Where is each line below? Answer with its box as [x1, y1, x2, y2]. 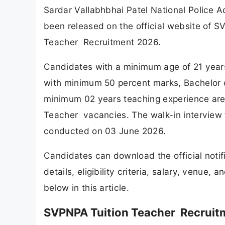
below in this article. [44, 182, 130, 193]
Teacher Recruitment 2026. [44, 36, 161, 47]
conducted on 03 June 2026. [44, 126, 166, 137]
